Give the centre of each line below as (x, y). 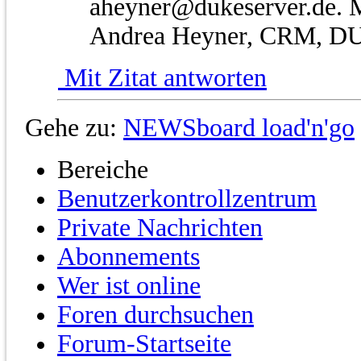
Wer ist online (129, 285)
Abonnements (129, 256)
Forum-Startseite (144, 343)
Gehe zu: (71, 127)
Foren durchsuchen (156, 314)
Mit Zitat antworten (162, 77)
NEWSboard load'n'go (239, 127)
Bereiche (103, 169)
